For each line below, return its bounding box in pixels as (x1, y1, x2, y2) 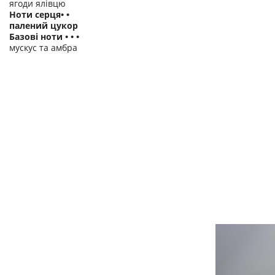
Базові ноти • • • (9, 31, 79, 42)
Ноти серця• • (9, 9, 69, 20)
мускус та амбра (9, 42, 77, 53)
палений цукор (9, 20, 78, 31)
